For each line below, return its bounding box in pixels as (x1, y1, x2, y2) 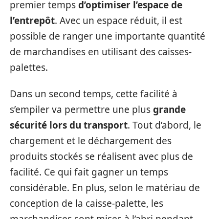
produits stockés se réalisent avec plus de (10, 150, 193, 163)
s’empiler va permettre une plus (10, 103, 153, 116)
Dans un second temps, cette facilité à (10, 88, 177, 100)
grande (153, 103, 186, 116)
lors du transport (49, 119, 128, 131)
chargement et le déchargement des (10, 134, 172, 147)
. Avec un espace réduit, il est (55, 14, 182, 27)
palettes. (10, 61, 48, 74)
